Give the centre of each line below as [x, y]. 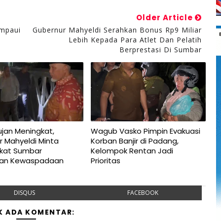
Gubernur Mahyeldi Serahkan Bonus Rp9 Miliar [117, 30]
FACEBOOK [143, 192]
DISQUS [24, 192]
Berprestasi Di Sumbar [160, 49]
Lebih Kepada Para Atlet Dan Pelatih [135, 39]
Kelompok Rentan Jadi [132, 150]
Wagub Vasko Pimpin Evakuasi [145, 131]
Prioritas [105, 160]
